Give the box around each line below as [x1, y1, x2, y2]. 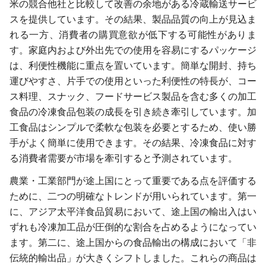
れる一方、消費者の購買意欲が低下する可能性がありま [9, 28, 256, 40]
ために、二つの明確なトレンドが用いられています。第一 [9, 190, 256, 202]
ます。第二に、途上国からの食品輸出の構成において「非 [9, 236, 256, 248]
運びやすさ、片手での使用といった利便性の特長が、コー [9, 75, 256, 87]
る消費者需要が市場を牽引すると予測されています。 [9, 152, 237, 164]
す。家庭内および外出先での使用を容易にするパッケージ [9, 44, 256, 56]
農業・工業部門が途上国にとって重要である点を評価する [9, 175, 256, 186]
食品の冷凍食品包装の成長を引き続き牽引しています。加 [9, 106, 256, 118]
